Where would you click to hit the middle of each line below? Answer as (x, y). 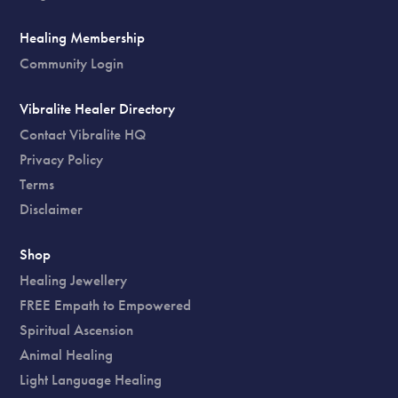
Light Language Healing (91, 379)
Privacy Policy (62, 159)
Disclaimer (52, 208)
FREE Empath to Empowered (106, 304)
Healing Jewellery (74, 279)
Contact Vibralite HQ (83, 134)
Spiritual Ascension (77, 329)
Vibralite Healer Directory (98, 108)
